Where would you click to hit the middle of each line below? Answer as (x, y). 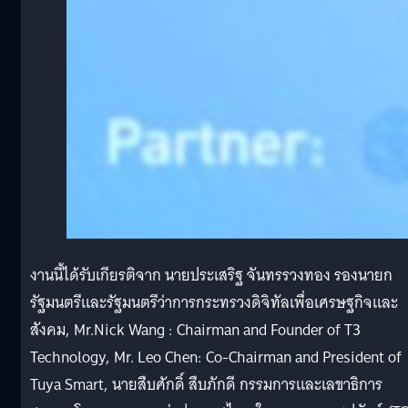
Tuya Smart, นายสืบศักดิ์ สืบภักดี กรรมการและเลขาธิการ (206, 384)
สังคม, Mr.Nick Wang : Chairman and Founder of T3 (195, 330)
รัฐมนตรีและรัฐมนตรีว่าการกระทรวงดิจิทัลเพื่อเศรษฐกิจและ (214, 302)
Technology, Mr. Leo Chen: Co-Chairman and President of (216, 357)
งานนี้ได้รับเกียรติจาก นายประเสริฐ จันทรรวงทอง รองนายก (211, 275)
